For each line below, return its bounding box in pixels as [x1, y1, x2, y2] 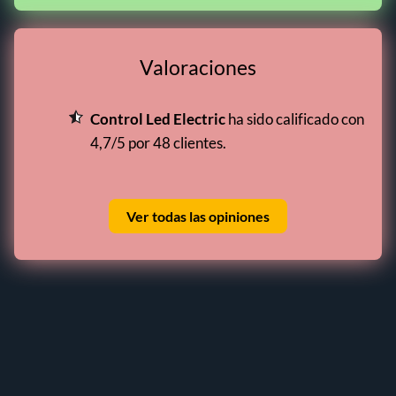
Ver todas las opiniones [126, 208, 270, 225]
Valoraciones [140, 55, 256, 80]
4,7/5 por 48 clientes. [90, 133, 226, 152]
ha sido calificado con [225, 110, 364, 128]
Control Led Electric [90, 110, 225, 128]
